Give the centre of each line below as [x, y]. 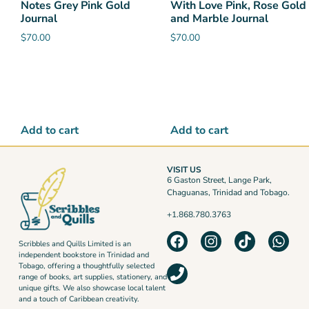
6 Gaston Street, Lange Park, [219, 180]
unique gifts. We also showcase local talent [92, 288]
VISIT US [184, 170]
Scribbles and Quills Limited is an [74, 244]
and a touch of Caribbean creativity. [79, 299]
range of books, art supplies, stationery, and [92, 277]
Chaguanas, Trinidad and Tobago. [228, 193]
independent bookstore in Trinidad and [83, 255]
